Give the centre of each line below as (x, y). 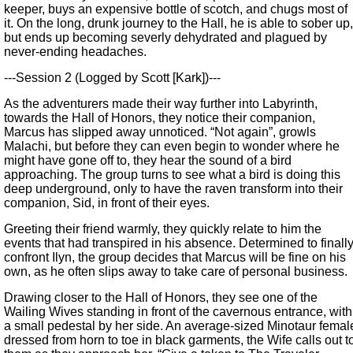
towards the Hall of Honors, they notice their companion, (160, 118)
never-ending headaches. (75, 52)
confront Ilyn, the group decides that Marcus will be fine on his (175, 258)
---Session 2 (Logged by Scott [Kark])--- (112, 78)
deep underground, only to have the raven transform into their (173, 189)
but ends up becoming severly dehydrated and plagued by (165, 38)
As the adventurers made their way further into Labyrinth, (161, 104)
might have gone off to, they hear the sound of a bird (148, 161)
